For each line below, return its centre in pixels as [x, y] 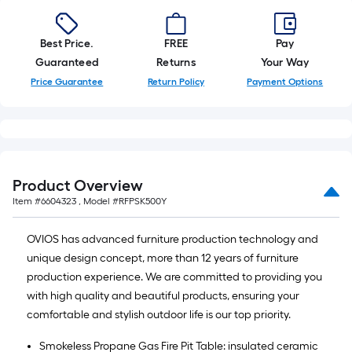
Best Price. [67, 44]
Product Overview [78, 185]
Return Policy [176, 82]
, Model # [97, 201]
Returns [176, 62]
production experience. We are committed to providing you [174, 277]
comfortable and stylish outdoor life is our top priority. [159, 315]
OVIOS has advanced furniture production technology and [172, 239]
